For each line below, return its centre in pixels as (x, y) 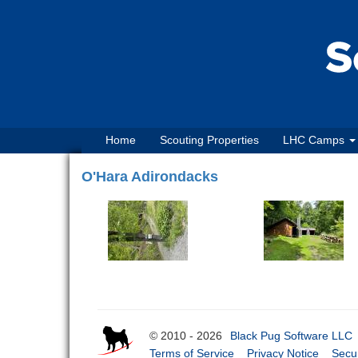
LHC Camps (315, 140)
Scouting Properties (209, 140)
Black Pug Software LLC (292, 336)
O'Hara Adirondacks (150, 177)
